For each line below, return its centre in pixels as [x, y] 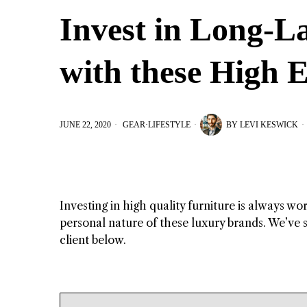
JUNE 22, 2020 [85, 124]
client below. [93, 240]
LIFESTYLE [169, 124]
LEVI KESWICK [269, 124]
